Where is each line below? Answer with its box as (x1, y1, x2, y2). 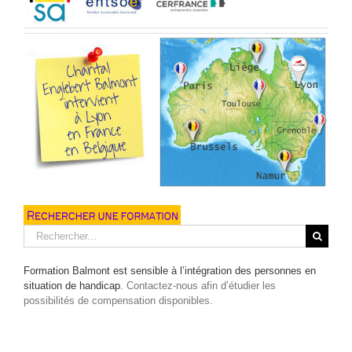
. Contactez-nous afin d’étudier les (120, 280, 276, 292)
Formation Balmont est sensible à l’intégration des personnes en (24, 265, 316, 277)
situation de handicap (24, 280, 120, 292)
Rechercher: (23, 225, 78, 238)
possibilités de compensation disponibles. (24, 295, 213, 307)
